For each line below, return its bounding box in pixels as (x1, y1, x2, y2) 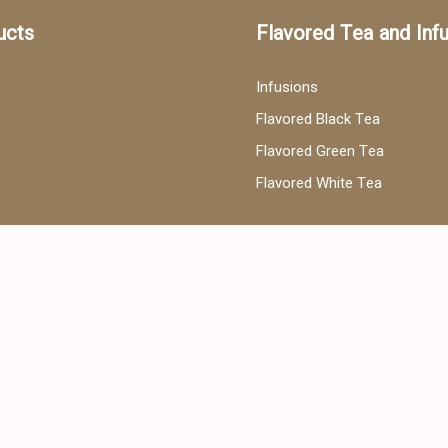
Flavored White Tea (256, 174, 382, 193)
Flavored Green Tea (256, 142, 384, 161)
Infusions (256, 78, 318, 97)
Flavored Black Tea (256, 110, 380, 129)
